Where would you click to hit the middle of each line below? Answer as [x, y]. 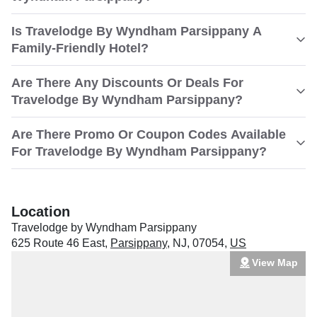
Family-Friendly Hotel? [80, 48]
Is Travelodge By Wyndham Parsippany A [137, 31]
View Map [275, 262]
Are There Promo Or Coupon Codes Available [149, 134]
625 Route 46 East [58, 243]
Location [41, 212]
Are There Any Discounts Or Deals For [127, 83]
